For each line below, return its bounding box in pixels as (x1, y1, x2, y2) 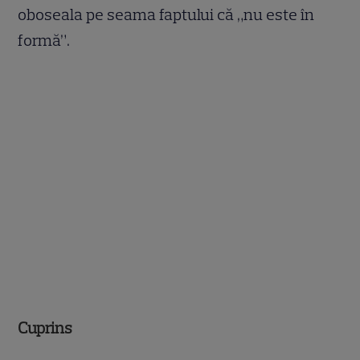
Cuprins (18, 318, 73, 338)
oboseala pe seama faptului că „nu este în (18, 4, 315, 24)
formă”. (18, 30, 71, 50)
